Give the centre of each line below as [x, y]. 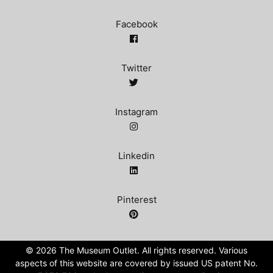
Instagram [136, 112]
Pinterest [136, 199]
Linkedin [136, 155]
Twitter [136, 68]
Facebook [136, 24]
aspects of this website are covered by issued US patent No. [136, 263]
